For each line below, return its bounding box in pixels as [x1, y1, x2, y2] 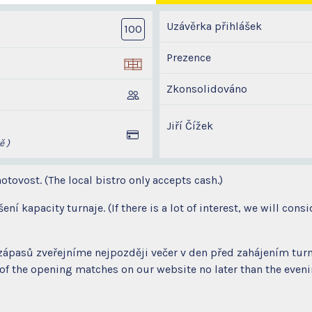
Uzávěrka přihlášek [166, 19, 262, 33]
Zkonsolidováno [166, 82, 247, 96]
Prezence [166, 51, 211, 65]
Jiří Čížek [166, 119, 213, 133]
